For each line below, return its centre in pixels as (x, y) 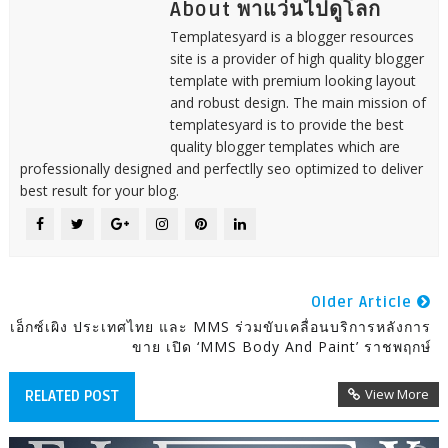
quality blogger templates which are (284, 146)
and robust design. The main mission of (297, 102)
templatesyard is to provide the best (286, 124)
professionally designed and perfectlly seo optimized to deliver (221, 168)
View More (397, 393)
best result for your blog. (99, 190)
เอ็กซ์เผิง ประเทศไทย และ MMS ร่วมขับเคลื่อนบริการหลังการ (221, 326)
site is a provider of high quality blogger (296, 58)
